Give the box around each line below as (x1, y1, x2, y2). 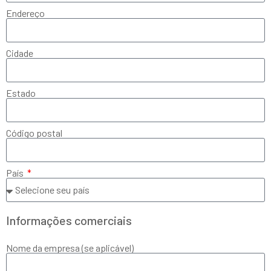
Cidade (6, 47, 33, 59)
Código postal (6, 127, 62, 139)
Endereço (6, 7, 45, 19)
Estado (6, 87, 36, 99)
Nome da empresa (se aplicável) (6, 242, 134, 253)
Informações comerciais (6, 213, 132, 227)
